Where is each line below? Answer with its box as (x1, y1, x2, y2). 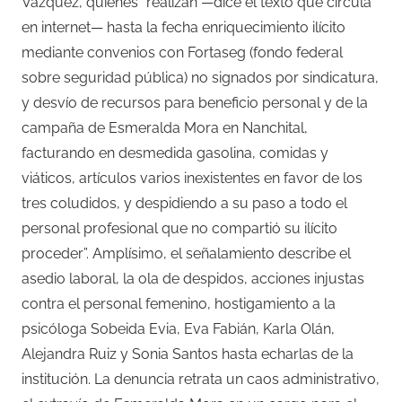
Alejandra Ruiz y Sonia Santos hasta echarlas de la (22, 345, 354, 363)
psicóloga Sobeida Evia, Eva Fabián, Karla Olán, (22, 319, 335, 337)
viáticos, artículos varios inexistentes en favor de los (22, 169, 363, 187)
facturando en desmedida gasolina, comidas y (22, 144, 328, 162)
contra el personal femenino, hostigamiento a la (22, 294, 336, 312)
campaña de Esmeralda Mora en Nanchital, (22, 118, 308, 136)
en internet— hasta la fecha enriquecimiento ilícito (22, 18, 345, 36)
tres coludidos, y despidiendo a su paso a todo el (22, 194, 347, 212)
